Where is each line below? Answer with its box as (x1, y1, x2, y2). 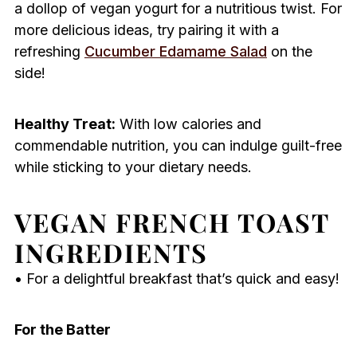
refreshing (14, 43, 84, 61)
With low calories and (115, 116, 261, 133)
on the (266, 43, 312, 61)
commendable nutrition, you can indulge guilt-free (14, 137, 342, 155)
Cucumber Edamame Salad (84, 43, 267, 61)
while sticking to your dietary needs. (14, 159, 252, 176)
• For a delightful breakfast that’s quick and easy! (14, 270, 339, 288)
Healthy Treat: (14, 116, 116, 133)
